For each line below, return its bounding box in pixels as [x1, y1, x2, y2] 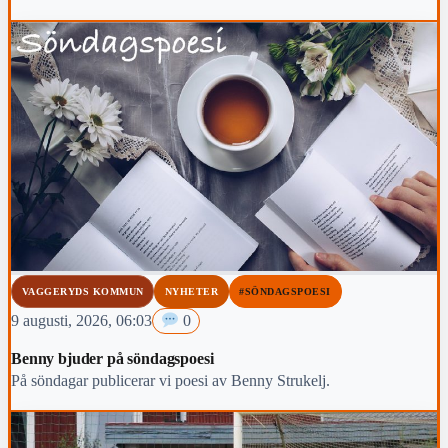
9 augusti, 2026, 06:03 [11, 311, 152, 329]
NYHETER [164, 285, 219, 297]
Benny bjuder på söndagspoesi [11, 349, 214, 367]
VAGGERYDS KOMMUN [21, 285, 144, 297]
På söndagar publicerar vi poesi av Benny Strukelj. [11, 370, 330, 390]
